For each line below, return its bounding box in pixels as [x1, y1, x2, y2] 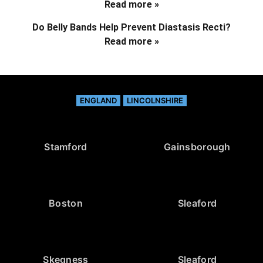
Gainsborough [164, 140, 231, 153]
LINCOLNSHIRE [127, 95, 183, 105]
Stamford [44, 140, 87, 153]
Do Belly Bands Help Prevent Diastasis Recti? [32, 21, 231, 33]
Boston [49, 197, 83, 209]
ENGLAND [80, 95, 117, 105]
